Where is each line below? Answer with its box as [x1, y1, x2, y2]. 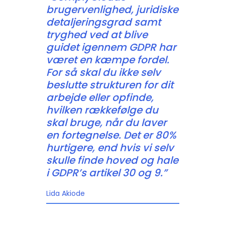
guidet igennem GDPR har [46, 40, 176, 55]
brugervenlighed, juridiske [46, 3, 178, 17]
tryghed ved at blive [46, 28, 148, 42]
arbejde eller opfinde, [46, 90, 154, 105]
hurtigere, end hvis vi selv [46, 141, 174, 155]
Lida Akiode [46, 188, 85, 199]
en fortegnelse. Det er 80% [46, 128, 176, 143]
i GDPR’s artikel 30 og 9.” [46, 166, 167, 180]
